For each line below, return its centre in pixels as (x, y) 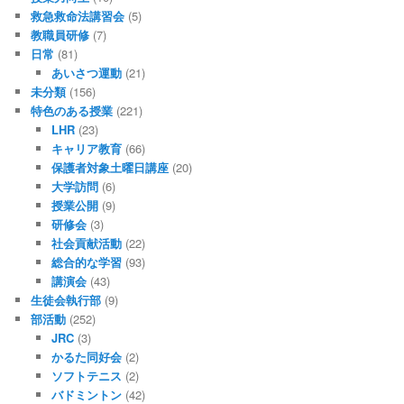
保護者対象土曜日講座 (110, 167)
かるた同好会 (86, 356)
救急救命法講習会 (78, 15)
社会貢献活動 (86, 243)
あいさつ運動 (86, 72)
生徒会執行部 (66, 299)
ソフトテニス (86, 375)
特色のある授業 (72, 110)
